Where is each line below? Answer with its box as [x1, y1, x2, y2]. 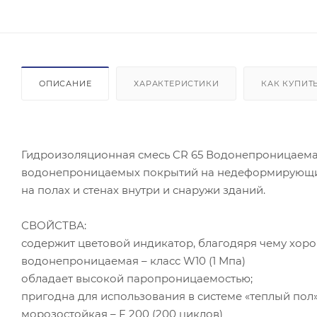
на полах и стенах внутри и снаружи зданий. [21, 183, 265, 197]
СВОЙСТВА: [21, 218, 86, 232]
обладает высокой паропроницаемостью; [21, 271, 253, 285]
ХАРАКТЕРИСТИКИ [134, 78, 219, 88]
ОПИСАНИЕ [39, 78, 92, 88]
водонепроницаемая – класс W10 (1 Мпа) [21, 253, 246, 267]
